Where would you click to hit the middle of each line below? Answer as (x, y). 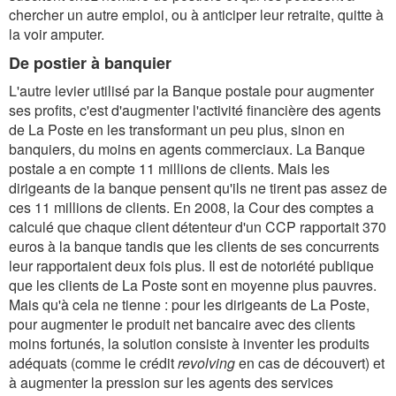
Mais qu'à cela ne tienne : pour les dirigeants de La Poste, (189, 305)
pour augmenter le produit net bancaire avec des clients (182, 324)
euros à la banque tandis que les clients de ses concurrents (194, 246)
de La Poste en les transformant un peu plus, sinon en (177, 129)
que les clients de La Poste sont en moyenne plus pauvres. (193, 285)
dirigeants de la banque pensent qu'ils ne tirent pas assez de (198, 188)
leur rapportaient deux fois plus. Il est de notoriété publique (191, 266)
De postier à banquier (90, 63)
